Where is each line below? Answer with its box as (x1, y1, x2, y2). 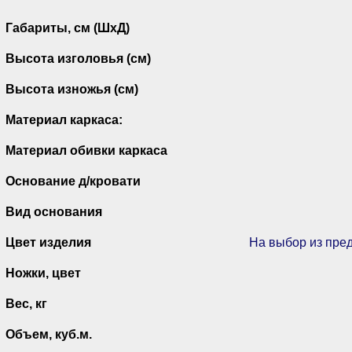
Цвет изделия (5, 235, 91, 249)
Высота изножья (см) (5, 82, 138, 96)
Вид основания (5, 204, 102, 218)
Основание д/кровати (5, 174, 141, 188)
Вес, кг (5, 296, 47, 310)
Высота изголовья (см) (5, 51, 151, 65)
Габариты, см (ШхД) (5, 20, 130, 35)
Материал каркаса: (5, 112, 123, 126)
